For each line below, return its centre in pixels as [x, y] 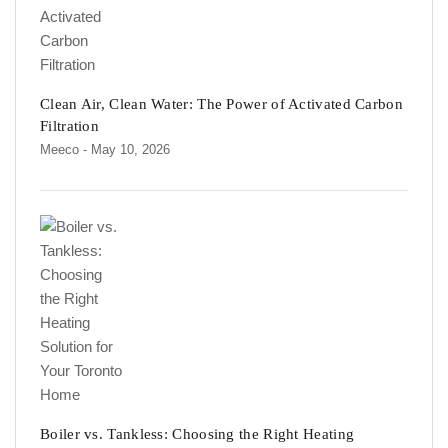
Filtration [69, 126]
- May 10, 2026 [126, 150]
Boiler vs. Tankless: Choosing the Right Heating [197, 434]
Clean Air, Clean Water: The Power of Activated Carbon [221, 104]
